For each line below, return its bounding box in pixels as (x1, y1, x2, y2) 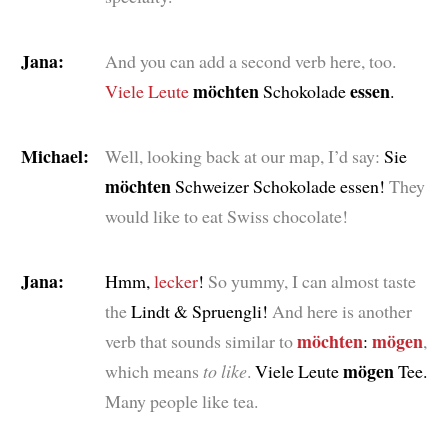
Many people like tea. (104, 388, 258, 413)
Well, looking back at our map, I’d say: (104, 143, 380, 168)
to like (202, 358, 247, 383)
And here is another (271, 298, 412, 323)
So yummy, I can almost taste (207, 268, 416, 293)
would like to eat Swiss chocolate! (104, 203, 348, 228)
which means (104, 358, 203, 383)
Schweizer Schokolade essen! (170, 173, 389, 198)
